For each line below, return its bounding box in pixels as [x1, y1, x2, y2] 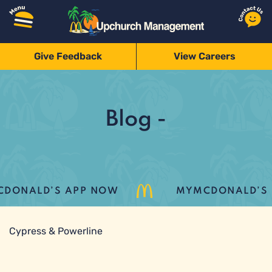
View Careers [173, 50, 236, 62]
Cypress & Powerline [9, 225, 103, 237]
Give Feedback [34, 50, 102, 62]
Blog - [106, 109, 166, 131]
